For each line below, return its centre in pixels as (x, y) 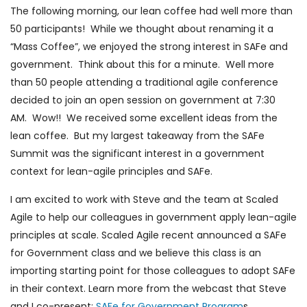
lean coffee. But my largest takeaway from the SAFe (137, 136)
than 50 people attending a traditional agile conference (144, 83)
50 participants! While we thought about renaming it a (142, 29)
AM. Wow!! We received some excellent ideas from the (144, 118)
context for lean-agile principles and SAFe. (111, 172)
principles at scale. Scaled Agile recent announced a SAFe (148, 235)
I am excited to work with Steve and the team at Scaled (144, 200)
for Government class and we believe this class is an (136, 253)
